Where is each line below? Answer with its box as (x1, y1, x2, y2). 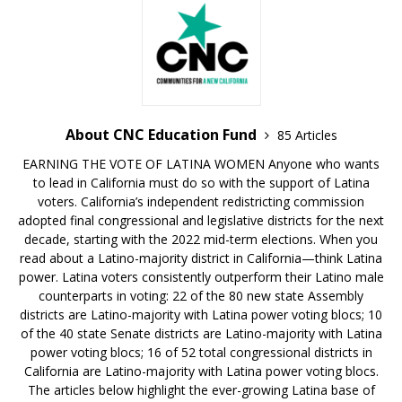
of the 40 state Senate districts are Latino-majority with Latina (20, 325, 382, 343)
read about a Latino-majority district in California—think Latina (20, 249, 382, 267)
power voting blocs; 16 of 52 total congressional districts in (30, 344, 372, 362)
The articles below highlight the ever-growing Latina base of (27, 381, 375, 399)
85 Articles (276, 127, 337, 144)
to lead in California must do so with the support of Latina (32, 174, 370, 192)
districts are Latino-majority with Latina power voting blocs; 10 (20, 306, 382, 324)
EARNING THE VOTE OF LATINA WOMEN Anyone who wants (22, 155, 380, 173)
